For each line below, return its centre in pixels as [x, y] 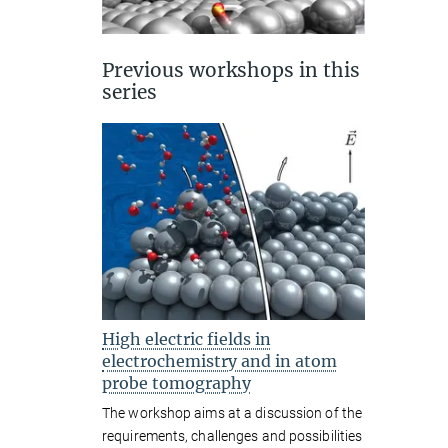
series [129, 92]
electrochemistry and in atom [219, 360]
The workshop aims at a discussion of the [232, 412]
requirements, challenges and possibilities [232, 435]
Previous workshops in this [231, 70]
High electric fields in [186, 338]
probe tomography [176, 382]
